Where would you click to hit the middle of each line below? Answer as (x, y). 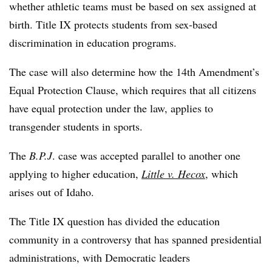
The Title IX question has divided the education (114, 221)
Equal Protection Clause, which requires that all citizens (133, 90)
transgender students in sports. (76, 126)
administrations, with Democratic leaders (100, 257)
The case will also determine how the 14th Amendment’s (134, 72)
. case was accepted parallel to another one (146, 155)
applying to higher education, (75, 174)
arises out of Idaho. (53, 192)
